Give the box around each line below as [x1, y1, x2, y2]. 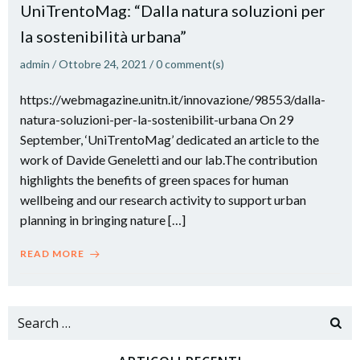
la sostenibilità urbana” [20, 27, 186, 46]
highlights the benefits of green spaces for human [20, 172, 288, 187]
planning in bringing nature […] [20, 212, 186, 227]
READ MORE [20, 247, 84, 260]
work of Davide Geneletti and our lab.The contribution [20, 152, 317, 167]
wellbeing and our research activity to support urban [20, 192, 306, 207]
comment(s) [165, 57, 224, 71]
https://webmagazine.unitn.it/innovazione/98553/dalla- [20, 92, 325, 107]
